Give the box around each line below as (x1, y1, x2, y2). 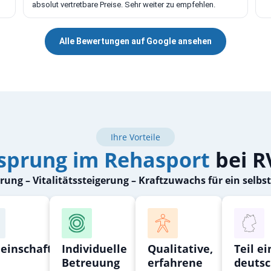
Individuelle (61, 241, 127, 256)
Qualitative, (148, 241, 213, 256)
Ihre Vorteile (111, 131, 160, 143)
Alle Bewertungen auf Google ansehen (59, 36, 212, 46)
